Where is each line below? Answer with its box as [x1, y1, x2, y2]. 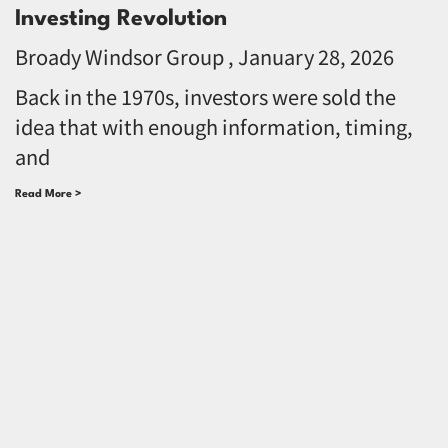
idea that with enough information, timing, [15, 111, 413, 141]
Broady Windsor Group [15, 41, 228, 71]
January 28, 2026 [234, 41, 394, 71]
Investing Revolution [15, 7, 227, 30]
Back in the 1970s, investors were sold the [15, 81, 396, 111]
